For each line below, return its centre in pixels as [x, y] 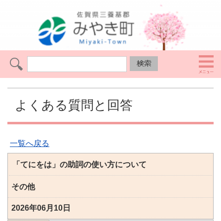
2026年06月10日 [41, 208]
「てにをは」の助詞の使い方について [79, 165]
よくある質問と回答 [74, 105]
